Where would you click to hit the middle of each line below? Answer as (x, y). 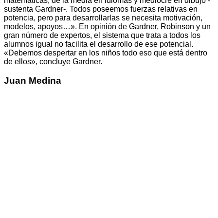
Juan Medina (33, 80)
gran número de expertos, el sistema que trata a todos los (102, 36)
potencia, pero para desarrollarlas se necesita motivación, (103, 18)
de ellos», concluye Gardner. (53, 62)
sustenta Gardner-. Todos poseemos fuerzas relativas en (101, 9)
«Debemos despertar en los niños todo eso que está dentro (106, 53)
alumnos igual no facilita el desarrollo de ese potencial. (99, 44)
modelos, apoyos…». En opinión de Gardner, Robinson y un (107, 27)
